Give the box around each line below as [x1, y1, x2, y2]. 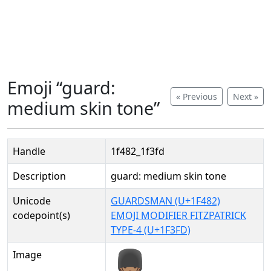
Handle [13, 145, 45, 158]
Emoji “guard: [7, 76, 116, 99]
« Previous [176, 91, 217, 102]
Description [13, 169, 66, 183]
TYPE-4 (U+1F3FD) [111, 223, 191, 237]
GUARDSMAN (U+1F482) [111, 194, 220, 207]
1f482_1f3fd [111, 145, 165, 158]
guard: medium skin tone [111, 169, 226, 183]
